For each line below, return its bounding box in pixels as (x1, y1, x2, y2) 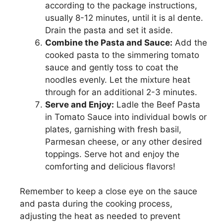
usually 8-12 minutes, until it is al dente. (45, 12, 203, 23)
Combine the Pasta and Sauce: (45, 37, 172, 48)
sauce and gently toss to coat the (45, 62, 178, 72)
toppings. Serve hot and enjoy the (45, 149, 179, 159)
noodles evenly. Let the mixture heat (45, 74, 190, 85)
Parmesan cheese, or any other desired (45, 136, 202, 147)
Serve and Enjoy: (45, 99, 114, 110)
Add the (172, 37, 207, 48)
